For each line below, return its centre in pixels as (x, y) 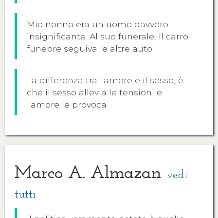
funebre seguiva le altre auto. (90, 48)
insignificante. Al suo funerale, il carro (108, 36)
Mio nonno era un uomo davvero (98, 24)
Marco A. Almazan (91, 173)
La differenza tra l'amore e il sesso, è (105, 80)
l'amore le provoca (67, 104)
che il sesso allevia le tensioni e (94, 92)
